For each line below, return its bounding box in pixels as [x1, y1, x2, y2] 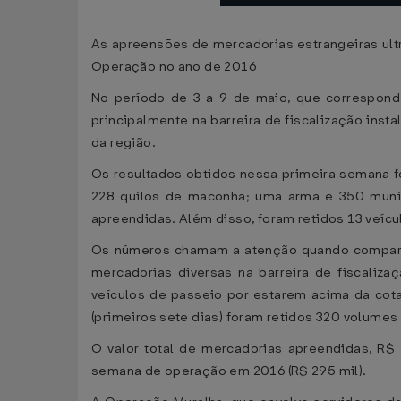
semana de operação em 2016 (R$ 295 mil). [91, 363, 367, 380]
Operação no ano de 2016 [91, 58, 256, 75]
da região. [91, 134, 156, 151]
